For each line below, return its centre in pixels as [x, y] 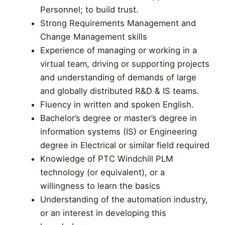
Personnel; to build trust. [89, 9]
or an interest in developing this [103, 213]
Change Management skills [93, 36]
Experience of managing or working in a [118, 50]
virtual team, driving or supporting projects [125, 64]
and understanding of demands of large [118, 77]
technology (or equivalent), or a [102, 172]
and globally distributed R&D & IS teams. [120, 91]
